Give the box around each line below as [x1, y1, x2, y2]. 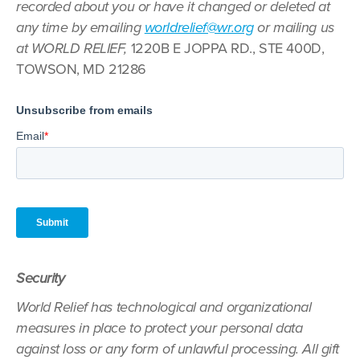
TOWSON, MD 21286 [16, 60, 146, 78]
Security [16, 269, 65, 287]
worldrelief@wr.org [144, 18, 254, 36]
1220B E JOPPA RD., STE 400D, [130, 39, 325, 57]
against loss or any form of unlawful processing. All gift [16, 340, 339, 358]
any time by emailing [16, 18, 145, 36]
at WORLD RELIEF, [16, 39, 131, 57]
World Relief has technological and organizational [16, 298, 312, 316]
